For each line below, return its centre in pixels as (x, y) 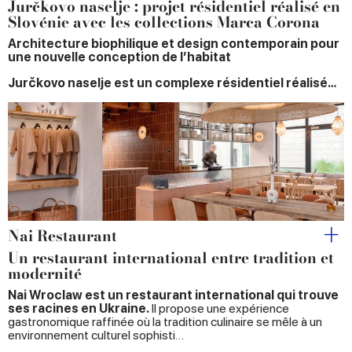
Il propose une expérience (219, 309)
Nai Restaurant (62, 236)
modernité (45, 274)
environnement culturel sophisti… (96, 335)
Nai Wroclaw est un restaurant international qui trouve (173, 295)
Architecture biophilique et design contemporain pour (174, 43)
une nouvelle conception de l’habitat (119, 57)
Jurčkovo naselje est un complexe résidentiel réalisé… (172, 82)
